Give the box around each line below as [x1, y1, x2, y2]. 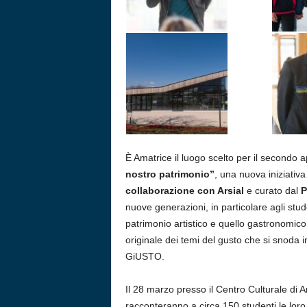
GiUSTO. [125, 251, 164, 262]
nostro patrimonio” [125, 169, 214, 180]
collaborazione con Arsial [125, 185, 244, 196]
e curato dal [243, 185, 301, 196]
